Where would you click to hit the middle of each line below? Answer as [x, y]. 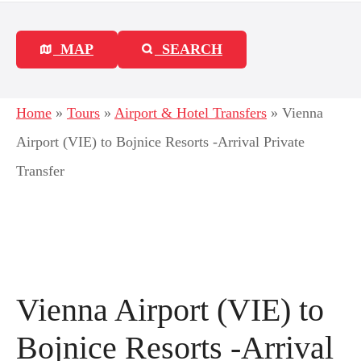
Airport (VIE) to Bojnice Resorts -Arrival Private [160, 142]
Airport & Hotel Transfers [191, 113]
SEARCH [192, 49]
